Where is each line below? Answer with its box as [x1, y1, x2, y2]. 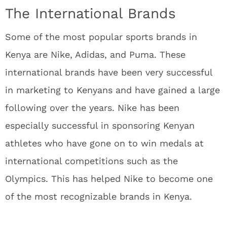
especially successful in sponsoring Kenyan [5, 120, 195, 131]
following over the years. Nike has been [5, 102, 179, 113]
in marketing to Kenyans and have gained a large [5, 85, 220, 95]
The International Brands [5, 5, 176, 22]
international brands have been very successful [5, 67, 212, 78]
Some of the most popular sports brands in [5, 31, 197, 42]
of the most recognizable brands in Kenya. [5, 191, 192, 202]
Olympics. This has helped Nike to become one [5, 173, 213, 184]
